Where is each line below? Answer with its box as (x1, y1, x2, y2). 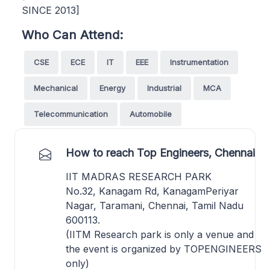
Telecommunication (34, 108, 108, 119)
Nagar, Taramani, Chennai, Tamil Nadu (66, 199, 243, 212)
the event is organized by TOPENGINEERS (66, 242, 262, 255)
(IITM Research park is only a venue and (66, 228, 254, 240)
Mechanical (34, 83, 78, 93)
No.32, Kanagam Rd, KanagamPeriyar (66, 184, 239, 197)
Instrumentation (170, 57, 228, 67)
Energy (99, 83, 125, 93)
